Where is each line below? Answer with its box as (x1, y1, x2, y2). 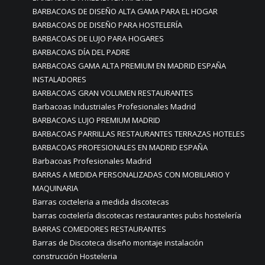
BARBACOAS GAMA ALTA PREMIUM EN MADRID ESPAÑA (33, 60, 226, 71)
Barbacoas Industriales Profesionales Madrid (33, 101, 196, 112)
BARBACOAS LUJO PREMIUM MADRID (33, 115, 160, 125)
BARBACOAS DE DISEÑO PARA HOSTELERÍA (33, 20, 182, 30)
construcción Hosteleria (33, 251, 117, 261)
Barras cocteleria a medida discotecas (33, 196, 169, 207)
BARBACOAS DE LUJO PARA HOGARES (33, 33, 164, 44)
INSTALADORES (33, 74, 86, 85)
